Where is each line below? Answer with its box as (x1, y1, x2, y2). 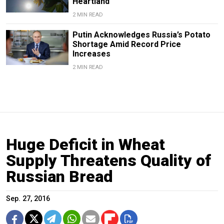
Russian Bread (6, 167, 113, 186)
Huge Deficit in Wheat (6, 135, 165, 154)
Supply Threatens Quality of (6, 151, 211, 170)
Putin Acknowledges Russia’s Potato (72, 30, 210, 40)
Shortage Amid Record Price (72, 39, 181, 49)
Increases (72, 49, 110, 59)
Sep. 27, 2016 (6, 194, 50, 203)
